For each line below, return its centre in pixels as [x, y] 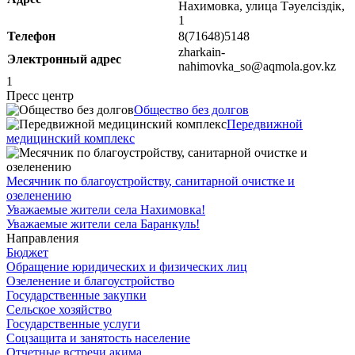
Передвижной [265, 124]
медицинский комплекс [71, 138]
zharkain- [202, 52]
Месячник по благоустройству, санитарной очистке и [151, 181]
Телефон [33, 36]
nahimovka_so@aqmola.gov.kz [257, 66]
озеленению [39, 195]
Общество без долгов [191, 109]
